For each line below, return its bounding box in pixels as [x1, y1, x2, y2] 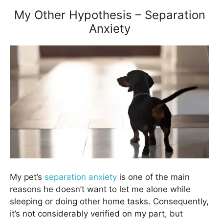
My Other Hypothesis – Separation [14, 7, 205, 22]
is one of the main [117, 172, 190, 182]
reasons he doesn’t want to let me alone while [10, 184, 191, 194]
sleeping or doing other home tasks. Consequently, [10, 196, 209, 206]
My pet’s [10, 172, 44, 182]
